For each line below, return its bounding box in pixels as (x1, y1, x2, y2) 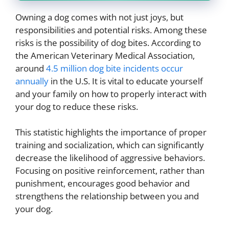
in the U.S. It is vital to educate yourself (49, 75, 203, 87)
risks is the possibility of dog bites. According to (15, 36, 201, 49)
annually (15, 75, 49, 87)
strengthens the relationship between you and (15, 190, 199, 202)
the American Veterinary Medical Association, (15, 49, 195, 61)
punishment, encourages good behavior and (15, 177, 190, 190)
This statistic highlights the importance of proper (15, 126, 207, 139)
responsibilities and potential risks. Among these (15, 24, 207, 36)
